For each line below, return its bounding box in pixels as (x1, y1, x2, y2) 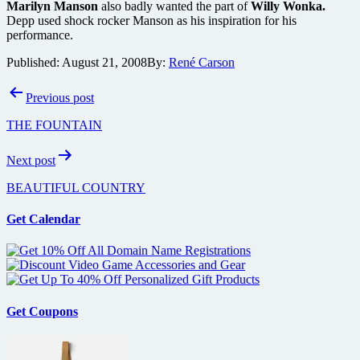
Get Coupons (6, 304, 78, 318)
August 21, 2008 (62, 55, 147, 69)
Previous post (26, 90, 94, 104)
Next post (6, 153, 55, 167)
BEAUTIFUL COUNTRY (6, 180, 145, 194)
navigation (6, 103, 92, 125)
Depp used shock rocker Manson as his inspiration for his (6, 13, 297, 27)
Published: (6, 55, 62, 69)
